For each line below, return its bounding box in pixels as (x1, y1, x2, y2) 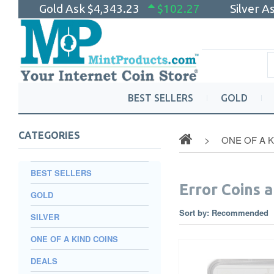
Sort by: (179, 207, 209, 218)
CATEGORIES (18, 130, 80, 141)
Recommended (211, 207, 271, 218)
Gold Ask (39, 2, 87, 15)
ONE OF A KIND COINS (31, 233, 118, 245)
